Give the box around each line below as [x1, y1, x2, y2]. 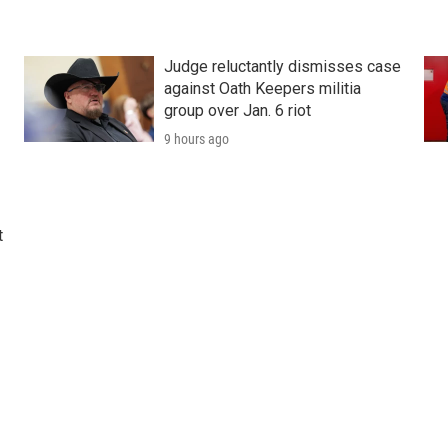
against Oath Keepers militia [163, 79, 361, 99]
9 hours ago [163, 131, 229, 148]
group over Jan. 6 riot [163, 101, 311, 121]
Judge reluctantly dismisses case [163, 57, 401, 77]
